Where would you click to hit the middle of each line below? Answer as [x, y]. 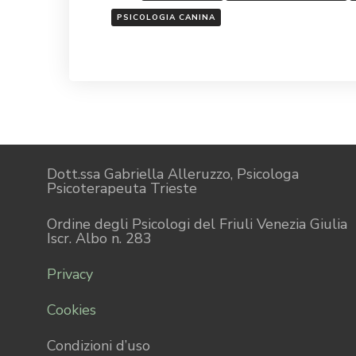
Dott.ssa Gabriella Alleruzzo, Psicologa [173, 174]
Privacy [70, 274]
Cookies [72, 310]
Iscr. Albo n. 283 [99, 238]
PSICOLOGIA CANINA [166, 17]
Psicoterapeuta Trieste [122, 188]
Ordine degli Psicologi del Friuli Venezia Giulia [197, 224]
